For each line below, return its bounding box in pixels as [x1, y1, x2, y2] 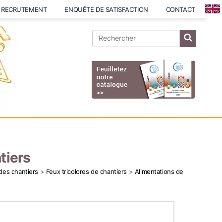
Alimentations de [134, 167, 184, 175]
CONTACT [166, 5, 195, 13]
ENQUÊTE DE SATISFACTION [64, 5, 148, 13]
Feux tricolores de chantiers [46, 167, 127, 175]
